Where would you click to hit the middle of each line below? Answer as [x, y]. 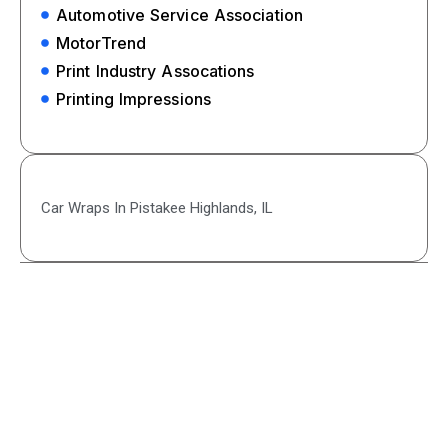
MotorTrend [101, 42]
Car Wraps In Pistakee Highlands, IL [157, 207]
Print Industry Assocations [155, 70]
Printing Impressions [133, 98]
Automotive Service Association [179, 14]
